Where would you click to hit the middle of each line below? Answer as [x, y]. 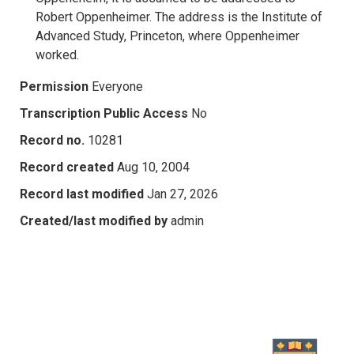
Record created [67, 167]
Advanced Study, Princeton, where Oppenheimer [168, 36]
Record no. [52, 140]
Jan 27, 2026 [183, 194]
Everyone [117, 86]
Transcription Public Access [104, 113]
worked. [57, 55]
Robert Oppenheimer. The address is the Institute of [179, 17]
